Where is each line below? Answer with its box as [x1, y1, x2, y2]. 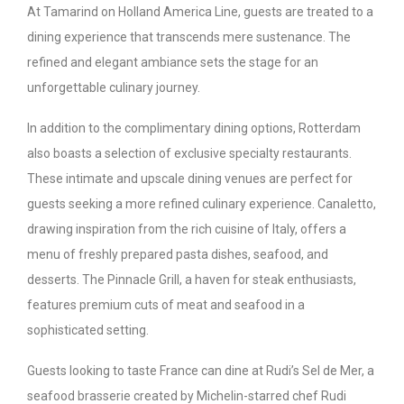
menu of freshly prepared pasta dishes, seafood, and [27, 246, 328, 262]
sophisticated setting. [27, 322, 149, 337]
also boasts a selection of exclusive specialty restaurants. [27, 145, 352, 161]
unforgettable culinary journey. [27, 79, 203, 95]
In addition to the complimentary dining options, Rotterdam [27, 120, 361, 135]
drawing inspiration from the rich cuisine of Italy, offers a [27, 221, 346, 236]
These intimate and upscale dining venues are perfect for [27, 170, 353, 186]
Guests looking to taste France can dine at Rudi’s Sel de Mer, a [27, 363, 374, 378]
